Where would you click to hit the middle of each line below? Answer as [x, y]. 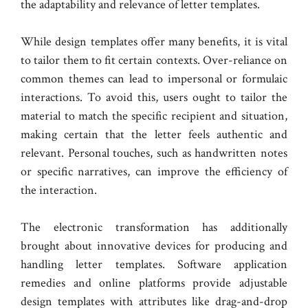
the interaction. [59, 190]
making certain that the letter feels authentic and [154, 135]
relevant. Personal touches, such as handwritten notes [154, 153]
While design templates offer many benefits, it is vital [154, 42]
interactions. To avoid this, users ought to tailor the [154, 98]
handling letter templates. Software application [154, 265]
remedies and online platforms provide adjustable [154, 283]
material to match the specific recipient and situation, [154, 116]
